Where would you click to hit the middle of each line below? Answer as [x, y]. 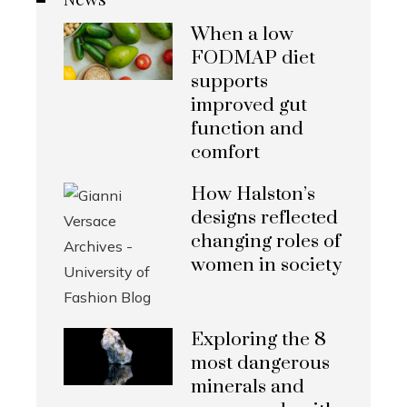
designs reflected [264, 218]
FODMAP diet [253, 59]
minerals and [248, 387]
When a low [242, 35]
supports [229, 82]
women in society [266, 266]
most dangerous [260, 364]
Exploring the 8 [258, 340]
